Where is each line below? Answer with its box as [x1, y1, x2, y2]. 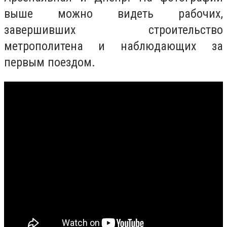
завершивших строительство [4, 23, 223, 37]
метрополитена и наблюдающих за [4, 39, 223, 54]
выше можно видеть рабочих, [4, 7, 223, 21]
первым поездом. [4, 55, 98, 70]
